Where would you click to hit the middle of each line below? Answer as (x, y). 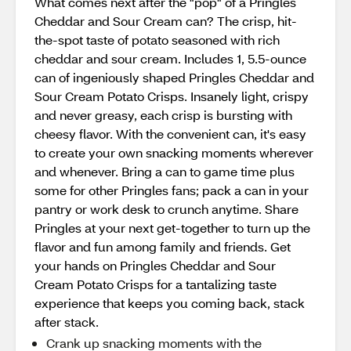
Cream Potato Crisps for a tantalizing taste (156, 284)
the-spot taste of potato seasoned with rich (157, 40)
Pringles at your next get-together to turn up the (172, 228)
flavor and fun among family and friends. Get (163, 246)
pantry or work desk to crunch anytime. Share (166, 209)
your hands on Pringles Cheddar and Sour (155, 265)
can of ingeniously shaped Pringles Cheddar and (174, 77)
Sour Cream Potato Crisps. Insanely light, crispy (172, 96)
